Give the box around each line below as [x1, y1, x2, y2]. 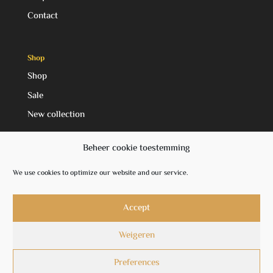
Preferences [113, 255, 160, 270]
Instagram [38, 188, 80, 203]
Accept [123, 200, 150, 215]
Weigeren [118, 228, 155, 243]
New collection [27, 108, 85, 122]
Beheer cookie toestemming [83, 141, 190, 155]
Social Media [27, 151, 69, 163]
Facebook [40, 168, 79, 183]
